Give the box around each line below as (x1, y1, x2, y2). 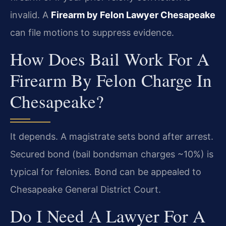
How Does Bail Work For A (10, 47, 209, 71)
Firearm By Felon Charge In (10, 68, 212, 92)
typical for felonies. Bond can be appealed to (10, 166, 201, 178)
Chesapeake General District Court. (10, 184, 161, 195)
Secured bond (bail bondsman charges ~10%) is (10, 149, 213, 160)
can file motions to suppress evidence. (10, 27, 174, 38)
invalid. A (10, 9, 51, 20)
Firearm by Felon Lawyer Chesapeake (51, 9, 215, 20)
